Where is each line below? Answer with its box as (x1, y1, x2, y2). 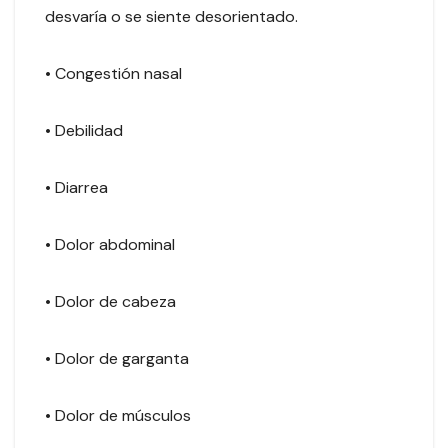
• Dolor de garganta (45, 348, 197, 370)
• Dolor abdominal (45, 234, 183, 256)
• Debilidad (45, 120, 131, 142)
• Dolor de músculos (45, 405, 199, 427)
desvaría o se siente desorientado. (45, 6, 302, 28)
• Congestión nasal (45, 63, 190, 85)
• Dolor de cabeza (45, 291, 184, 313)
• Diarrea (45, 177, 116, 199)
